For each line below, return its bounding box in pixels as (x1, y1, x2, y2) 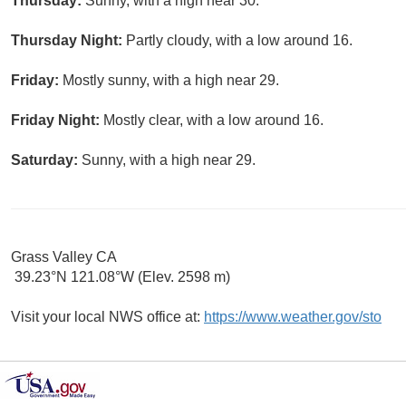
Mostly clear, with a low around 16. (103, 112, 324, 129)
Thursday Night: (11, 33, 126, 49)
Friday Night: (11, 112, 103, 129)
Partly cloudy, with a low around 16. (126, 33, 353, 49)
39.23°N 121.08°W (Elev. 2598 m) (11, 269, 230, 285)
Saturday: (11, 152, 82, 169)
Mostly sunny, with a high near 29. (63, 72, 279, 89)
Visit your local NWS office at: (11, 309, 204, 325)
